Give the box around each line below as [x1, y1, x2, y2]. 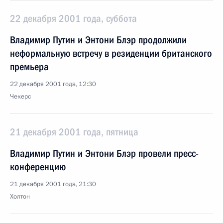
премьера [10, 61, 49, 73]
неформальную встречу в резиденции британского [10, 47, 212, 59]
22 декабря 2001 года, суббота [10, 12, 137, 24]
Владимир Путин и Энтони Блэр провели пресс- [10, 147, 199, 159]
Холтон [10, 192, 30, 201]
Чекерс [10, 92, 31, 101]
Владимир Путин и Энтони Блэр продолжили [10, 34, 187, 46]
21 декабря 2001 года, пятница [10, 126, 138, 138]
